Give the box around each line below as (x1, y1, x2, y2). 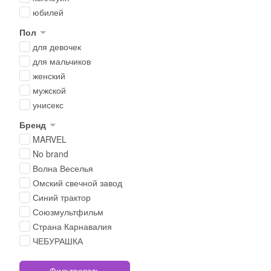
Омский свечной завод (33, 177, 122, 189)
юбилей (33, 6, 64, 18)
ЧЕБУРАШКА (33, 235, 83, 247)
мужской (33, 84, 66, 96)
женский (33, 70, 65, 82)
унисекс (33, 99, 64, 111)
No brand (33, 148, 68, 160)
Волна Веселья (33, 162, 93, 174)
